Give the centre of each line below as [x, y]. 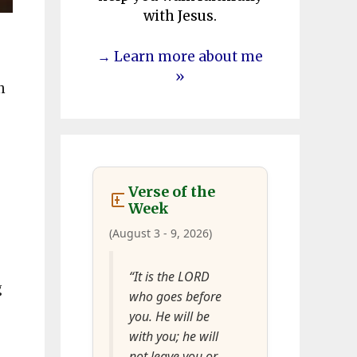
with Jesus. [180, 16]
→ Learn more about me [180, 56]
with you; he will [174, 336]
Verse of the [172, 191]
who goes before [175, 296]
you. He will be [169, 316]
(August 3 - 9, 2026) [161, 233]
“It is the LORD [169, 276]
